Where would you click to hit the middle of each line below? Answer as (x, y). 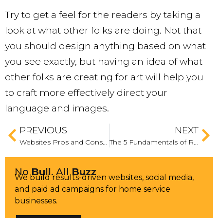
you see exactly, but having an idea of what (104, 62)
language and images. (57, 109)
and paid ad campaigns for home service (92, 189)
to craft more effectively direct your (86, 93)
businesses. (36, 200)
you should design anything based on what (105, 46)
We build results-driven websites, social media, (104, 177)
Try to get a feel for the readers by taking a (103, 15)
